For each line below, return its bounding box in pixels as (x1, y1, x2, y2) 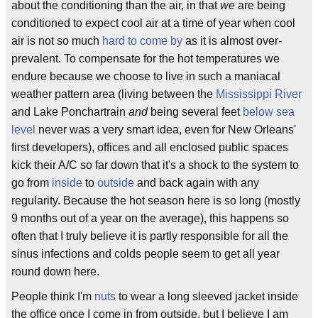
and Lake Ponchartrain (11, 106, 128, 118)
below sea (243, 106, 295, 118)
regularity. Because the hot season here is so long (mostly (11, 194, 300, 207)
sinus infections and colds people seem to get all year (11, 248, 280, 260)
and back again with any (134, 177, 259, 189)
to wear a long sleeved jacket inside (116, 290, 298, 302)
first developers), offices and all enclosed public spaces (11, 141, 288, 153)
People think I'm (11, 290, 94, 302)
